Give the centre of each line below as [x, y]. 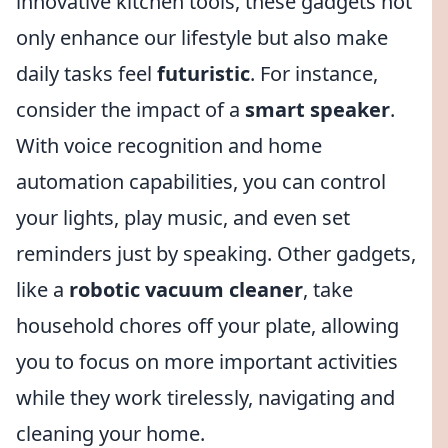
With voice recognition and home [169, 145]
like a [42, 289]
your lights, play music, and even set [183, 217]
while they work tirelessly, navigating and [205, 397]
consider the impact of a [130, 109]
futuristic [203, 73]
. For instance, [314, 73]
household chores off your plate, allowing [207, 325]
